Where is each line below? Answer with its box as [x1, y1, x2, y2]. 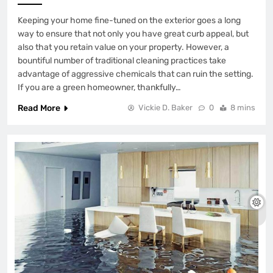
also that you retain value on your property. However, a [18, 41, 229, 52]
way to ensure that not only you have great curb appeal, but [18, 28, 249, 39]
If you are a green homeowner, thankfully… [18, 82, 181, 93]
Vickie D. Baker [138, 102, 193, 112]
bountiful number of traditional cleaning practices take [18, 55, 226, 66]
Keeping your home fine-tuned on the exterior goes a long [18, 15, 241, 26]
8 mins [230, 102, 255, 112]
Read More [18, 102, 60, 113]
